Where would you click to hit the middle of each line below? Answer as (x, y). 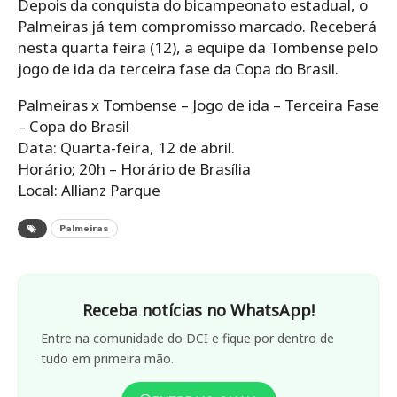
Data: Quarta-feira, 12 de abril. (126, 147)
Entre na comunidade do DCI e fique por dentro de (187, 338)
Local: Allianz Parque (89, 190)
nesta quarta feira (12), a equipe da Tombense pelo (198, 47)
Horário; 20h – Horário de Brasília (134, 168)
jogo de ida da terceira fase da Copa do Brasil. (178, 68)
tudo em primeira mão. (107, 358)
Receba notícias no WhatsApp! (198, 310)
